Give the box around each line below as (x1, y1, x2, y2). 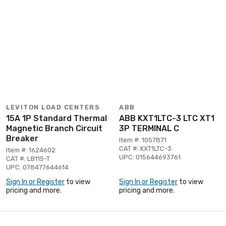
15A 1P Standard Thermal (6, 113, 107, 123)
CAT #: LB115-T (6, 154, 50, 162)
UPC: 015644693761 (119, 153, 181, 161)
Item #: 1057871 (119, 136, 166, 144)
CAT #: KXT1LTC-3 (119, 144, 172, 152)
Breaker (6, 133, 38, 143)
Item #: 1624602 (6, 146, 55, 154)
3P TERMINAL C (119, 123, 179, 133)
